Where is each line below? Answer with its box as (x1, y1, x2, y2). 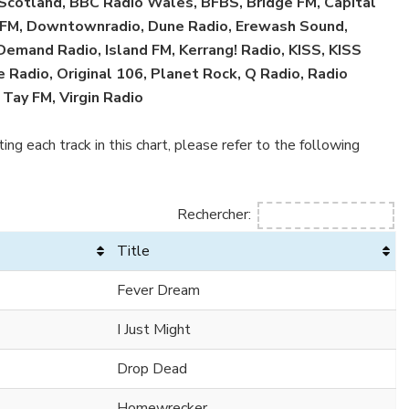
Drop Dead (117, 358, 187, 379)
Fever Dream (117, 279, 200, 300)
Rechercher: (177, 204, 251, 225)
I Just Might (117, 319, 191, 340)
